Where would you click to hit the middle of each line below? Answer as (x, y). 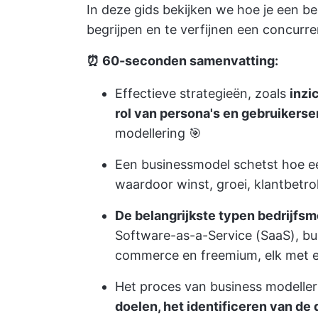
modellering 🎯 (158, 133)
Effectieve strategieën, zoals (202, 93)
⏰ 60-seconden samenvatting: (182, 61)
